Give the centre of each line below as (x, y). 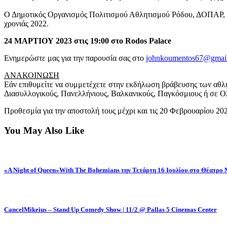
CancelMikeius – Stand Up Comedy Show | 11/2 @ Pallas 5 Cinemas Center (110, 209)
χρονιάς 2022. (26, 24)
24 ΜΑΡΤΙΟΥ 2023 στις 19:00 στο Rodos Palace (88, 41)
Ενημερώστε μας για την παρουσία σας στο (75, 58)
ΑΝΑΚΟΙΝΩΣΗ (32, 75)
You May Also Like (44, 130)
